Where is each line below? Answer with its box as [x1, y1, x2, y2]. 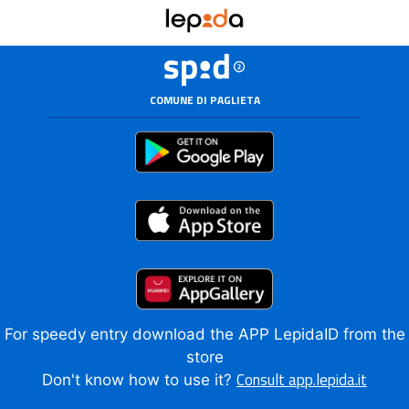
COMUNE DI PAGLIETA [149, 92, 260, 109]
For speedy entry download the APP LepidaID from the [4, 324, 405, 343]
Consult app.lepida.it [236, 367, 367, 392]
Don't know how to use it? [42, 370, 236, 389]
